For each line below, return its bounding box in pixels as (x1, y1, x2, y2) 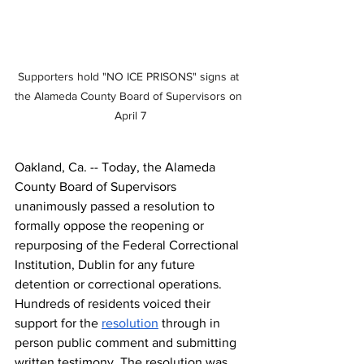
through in (158, 316, 223, 330)
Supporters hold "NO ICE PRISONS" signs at (18, 70, 242, 83)
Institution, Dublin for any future (15, 258, 198, 271)
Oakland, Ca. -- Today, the (15, 160, 162, 174)
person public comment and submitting (15, 336, 240, 349)
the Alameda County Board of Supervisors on (15, 89, 245, 102)
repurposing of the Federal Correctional (15, 238, 242, 252)
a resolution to (130, 199, 218, 213)
